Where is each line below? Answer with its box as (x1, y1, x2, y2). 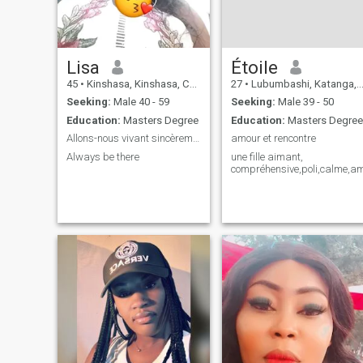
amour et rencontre (230, 132, 316, 145)
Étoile (230, 56, 278, 78)
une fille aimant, (230, 150, 303, 163)
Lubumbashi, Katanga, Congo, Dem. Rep (248, 77, 357, 90)
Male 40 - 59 (110, 96, 169, 109)
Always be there (66, 150, 139, 163)
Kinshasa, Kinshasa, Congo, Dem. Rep (83, 77, 190, 90)
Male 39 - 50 (275, 96, 334, 109)
